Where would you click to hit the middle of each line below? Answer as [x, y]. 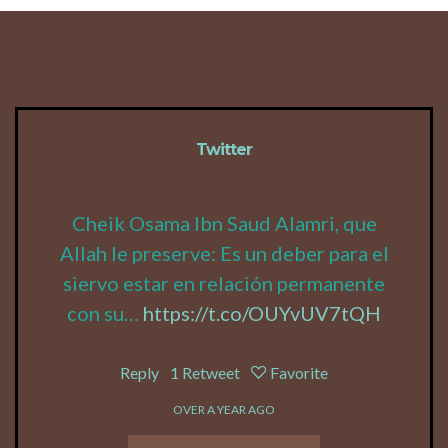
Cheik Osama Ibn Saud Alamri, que [224, 222]
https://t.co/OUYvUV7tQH [262, 312]
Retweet [211, 372]
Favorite [299, 372]
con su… [105, 312]
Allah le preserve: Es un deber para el [224, 252]
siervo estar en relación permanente [224, 282]
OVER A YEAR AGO [224, 409]
